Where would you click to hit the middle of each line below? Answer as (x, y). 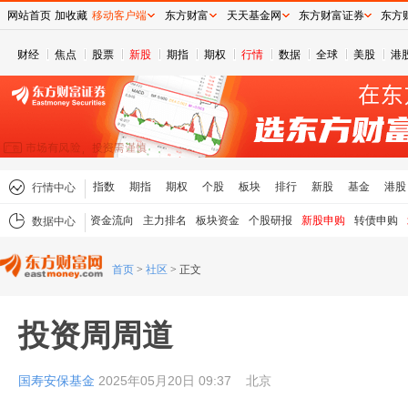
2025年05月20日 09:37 (167, 381)
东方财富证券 (331, 15)
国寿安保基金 (58, 381)
